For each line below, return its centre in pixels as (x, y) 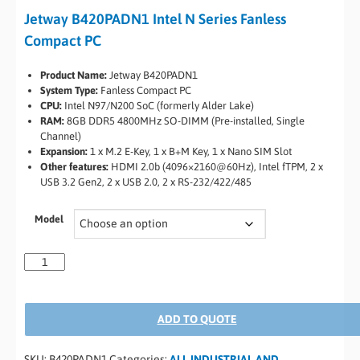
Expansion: (64, 151)
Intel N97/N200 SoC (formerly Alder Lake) (158, 106)
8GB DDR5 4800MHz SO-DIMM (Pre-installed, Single (184, 121)
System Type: (69, 90)
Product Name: (74, 75)
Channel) (61, 136)
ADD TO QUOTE (197, 319)
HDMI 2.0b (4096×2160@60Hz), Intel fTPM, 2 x (216, 167)
